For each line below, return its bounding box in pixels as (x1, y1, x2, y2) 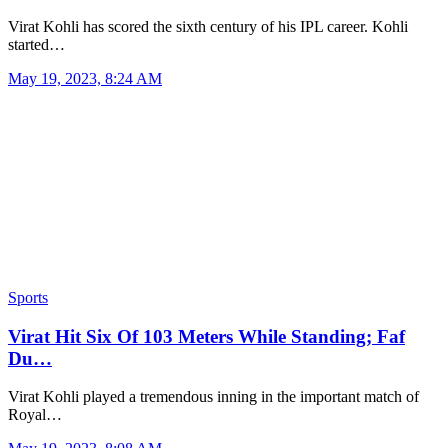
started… (8, 35, 65, 53)
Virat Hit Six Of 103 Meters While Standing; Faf (8, 325, 405, 347)
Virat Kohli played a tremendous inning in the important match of (8, 388, 419, 406)
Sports (8, 288, 48, 306)
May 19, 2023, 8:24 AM (8, 69, 162, 87)
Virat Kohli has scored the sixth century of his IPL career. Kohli (8, 17, 408, 35)
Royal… (8, 406, 62, 424)
